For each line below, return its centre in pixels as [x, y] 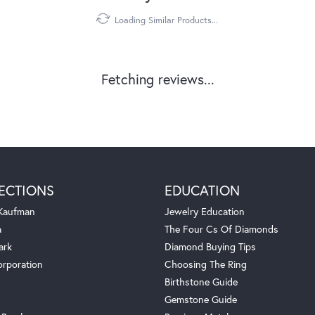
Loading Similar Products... [166, 20]
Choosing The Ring [206, 264]
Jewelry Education [205, 212]
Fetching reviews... [157, 79]
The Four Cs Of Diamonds [221, 229]
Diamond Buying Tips [210, 247]
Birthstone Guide [201, 282]
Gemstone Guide [201, 300]
